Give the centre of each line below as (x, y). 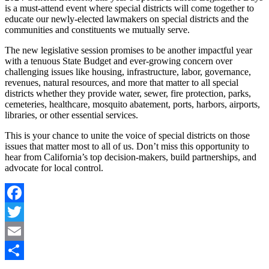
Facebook (23, 212)
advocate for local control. (54, 168)
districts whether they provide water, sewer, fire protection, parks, (128, 94)
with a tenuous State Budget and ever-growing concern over (119, 61)
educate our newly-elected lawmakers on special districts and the (127, 19)
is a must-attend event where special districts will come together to (129, 8)
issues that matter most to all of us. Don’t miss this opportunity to (127, 147)
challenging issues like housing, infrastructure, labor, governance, (128, 72)
